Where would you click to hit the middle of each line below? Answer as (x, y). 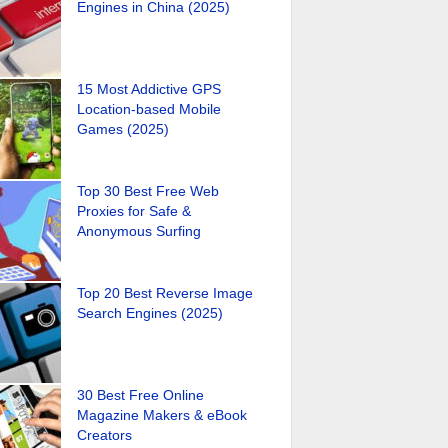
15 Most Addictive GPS (149, 88)
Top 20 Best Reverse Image (165, 292)
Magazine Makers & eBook (162, 414)
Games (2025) (123, 128)
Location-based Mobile (149, 108)
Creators (104, 434)
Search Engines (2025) (150, 312)
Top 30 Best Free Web (148, 190)
